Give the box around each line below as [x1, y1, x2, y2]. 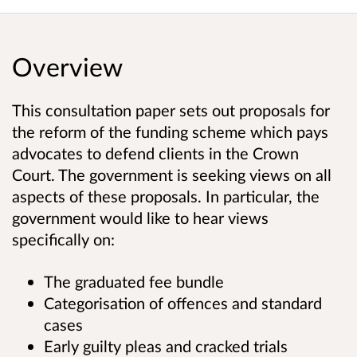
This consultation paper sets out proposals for [12, 100, 330, 120]
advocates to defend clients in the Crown [12, 143, 299, 163]
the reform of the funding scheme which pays [12, 121, 328, 141]
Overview [12, 50, 123, 82]
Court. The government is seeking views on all [12, 164, 331, 184]
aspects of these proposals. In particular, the [12, 186, 320, 206]
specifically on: [12, 229, 115, 249]
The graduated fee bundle [44, 271, 224, 291]
